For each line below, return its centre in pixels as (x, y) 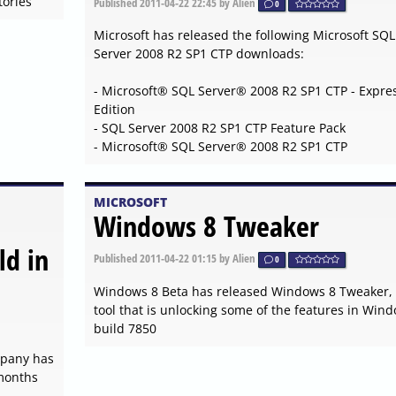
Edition (114, 110)
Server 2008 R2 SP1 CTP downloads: (198, 54)
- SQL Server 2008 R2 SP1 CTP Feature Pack (219, 128)
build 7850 (125, 328)
